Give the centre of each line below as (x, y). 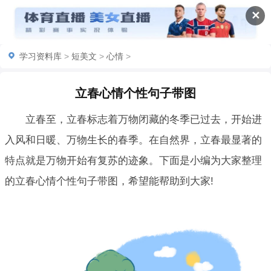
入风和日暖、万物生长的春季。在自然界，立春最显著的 (133, 140)
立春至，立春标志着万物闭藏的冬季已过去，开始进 (144, 120)
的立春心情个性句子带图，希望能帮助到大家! (109, 181)
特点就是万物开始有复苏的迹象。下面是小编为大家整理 (133, 161)
